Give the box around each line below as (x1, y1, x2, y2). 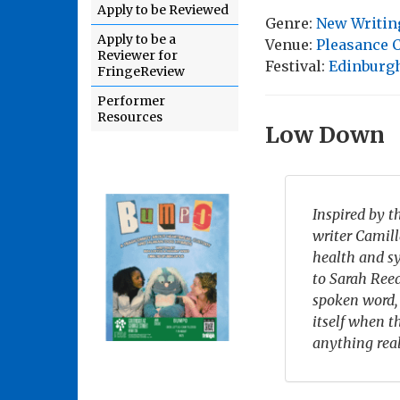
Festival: (265, 57, 329, 76)
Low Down (265, 121, 385, 150)
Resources (97, 109, 162, 125)
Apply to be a (97, 31, 176, 47)
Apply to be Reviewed (97, 2, 229, 18)
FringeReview (97, 63, 185, 79)
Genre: (265, 14, 316, 33)
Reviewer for (97, 47, 178, 63)
